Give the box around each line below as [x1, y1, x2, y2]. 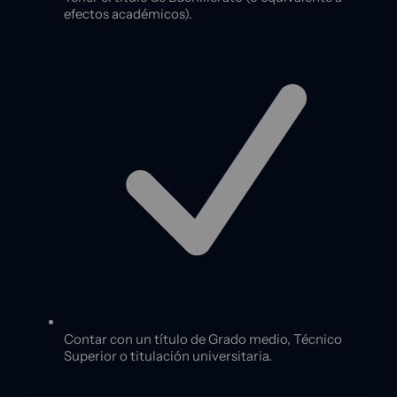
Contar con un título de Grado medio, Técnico [64, 331, 342, 348]
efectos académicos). [64, 5, 192, 23]
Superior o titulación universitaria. [64, 347, 272, 365]
